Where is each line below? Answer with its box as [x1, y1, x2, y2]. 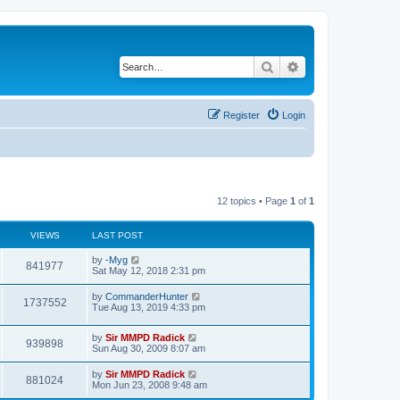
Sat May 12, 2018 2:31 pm [92, 264, 205, 276]
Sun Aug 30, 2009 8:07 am [92, 343, 205, 354]
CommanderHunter [105, 290, 188, 302]
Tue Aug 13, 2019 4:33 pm [92, 301, 205, 312]
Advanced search [300, 58, 394, 74]
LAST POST [92, 229, 143, 240]
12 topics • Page [217, 195, 290, 206]
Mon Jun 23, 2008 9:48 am [92, 379, 207, 391]
